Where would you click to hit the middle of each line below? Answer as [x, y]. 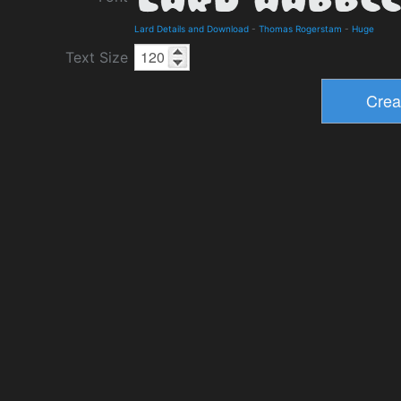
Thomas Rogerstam [300, 28]
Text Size [97, 57]
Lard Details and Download [192, 28]
